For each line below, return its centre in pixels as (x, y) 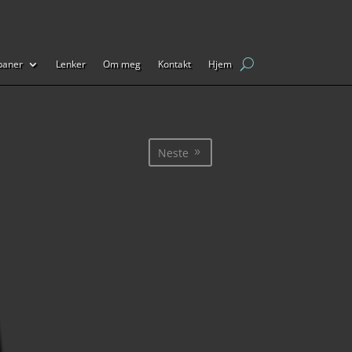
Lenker (70, 64)
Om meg (121, 64)
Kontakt (174, 64)
